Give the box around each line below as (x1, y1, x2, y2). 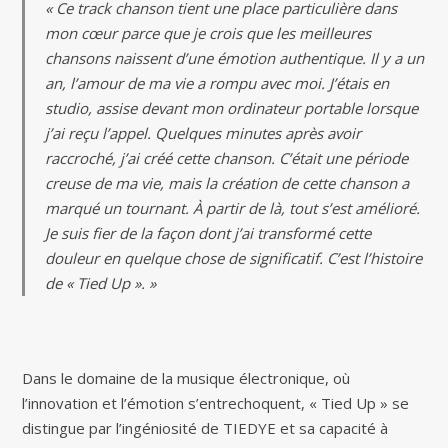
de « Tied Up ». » (45, 273, 157, 294)
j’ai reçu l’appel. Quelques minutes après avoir (45, 123, 362, 144)
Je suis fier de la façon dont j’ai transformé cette (45, 223, 372, 244)
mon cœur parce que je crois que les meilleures (45, 23, 372, 44)
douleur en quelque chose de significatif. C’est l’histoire (45, 248, 423, 269)
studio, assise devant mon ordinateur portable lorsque (45, 98, 419, 119)
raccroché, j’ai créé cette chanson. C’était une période (45, 148, 409, 169)
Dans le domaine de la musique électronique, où (22, 368, 351, 389)
